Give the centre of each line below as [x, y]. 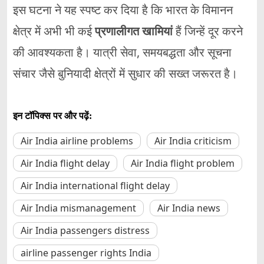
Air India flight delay [65, 164]
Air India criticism [193, 141]
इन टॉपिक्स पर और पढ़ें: [52, 116]
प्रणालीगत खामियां [134, 31]
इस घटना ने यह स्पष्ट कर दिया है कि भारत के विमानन [123, 10]
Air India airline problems [77, 141]
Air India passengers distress [85, 231]
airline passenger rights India [86, 253]
